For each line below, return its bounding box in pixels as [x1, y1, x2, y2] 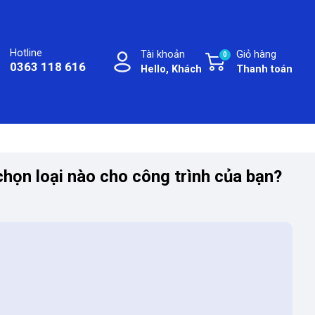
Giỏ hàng [236, 48, 276, 60]
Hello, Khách [140, 63, 202, 75]
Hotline [9, 46, 42, 59]
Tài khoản [140, 48, 185, 60]
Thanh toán [236, 63, 292, 75]
